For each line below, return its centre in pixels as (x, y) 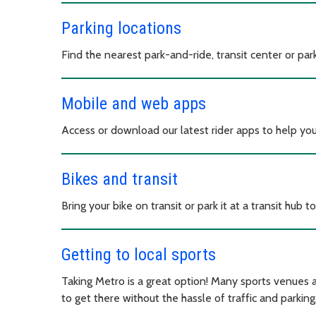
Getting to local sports (139, 254)
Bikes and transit (120, 179)
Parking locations (121, 28)
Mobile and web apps (134, 103)
